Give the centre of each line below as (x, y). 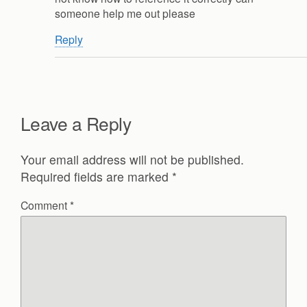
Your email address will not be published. (132, 160)
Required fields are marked (96, 177)
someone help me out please (125, 13)
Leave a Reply (76, 123)
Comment (45, 205)
